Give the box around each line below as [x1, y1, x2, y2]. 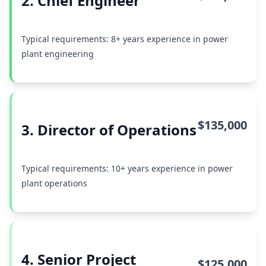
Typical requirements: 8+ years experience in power [21, 33, 228, 45]
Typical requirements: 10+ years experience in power [21, 163, 233, 174]
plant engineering [21, 48, 94, 59]
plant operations [21, 178, 87, 189]
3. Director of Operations [21, 120, 197, 140]
